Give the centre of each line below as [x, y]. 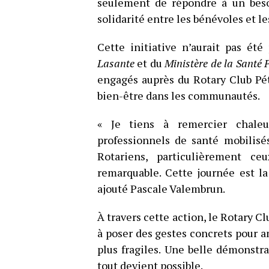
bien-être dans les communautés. [179, 95]
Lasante [116, 63]
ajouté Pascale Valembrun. [161, 189]
